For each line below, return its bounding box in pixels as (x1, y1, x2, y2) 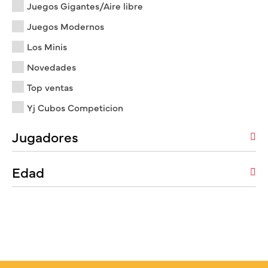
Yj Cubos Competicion (27, 100, 123, 114)
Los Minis (27, 40, 67, 53)
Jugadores (12, 126, 78, 146)
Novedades (27, 60, 76, 74)
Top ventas (27, 80, 73, 93)
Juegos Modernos (27, 20, 104, 33)
